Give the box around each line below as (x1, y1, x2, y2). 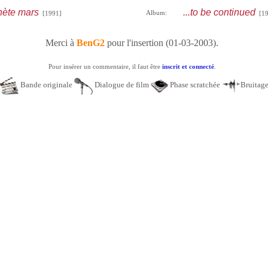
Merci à (45, 38, 77, 48)
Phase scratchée (168, 80, 222, 90)
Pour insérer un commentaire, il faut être (48, 63, 162, 70)
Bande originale (19, 80, 74, 90)
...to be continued (182, 7, 255, 17)
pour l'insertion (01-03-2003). (105, 38, 218, 48)
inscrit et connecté (162, 63, 214, 70)
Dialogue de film (93, 80, 151, 90)
